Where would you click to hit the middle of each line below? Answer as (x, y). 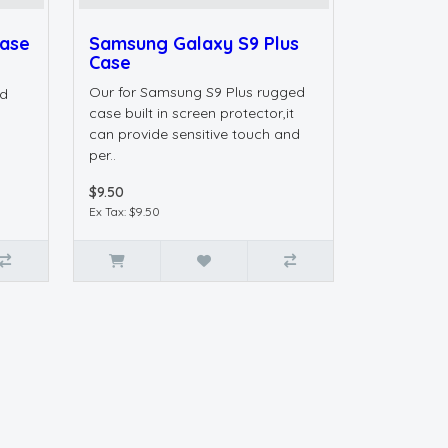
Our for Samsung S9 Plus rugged (197, 92)
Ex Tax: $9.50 (124, 212)
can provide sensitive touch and (194, 134)
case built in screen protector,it (191, 113)
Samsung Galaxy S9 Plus (194, 44)
